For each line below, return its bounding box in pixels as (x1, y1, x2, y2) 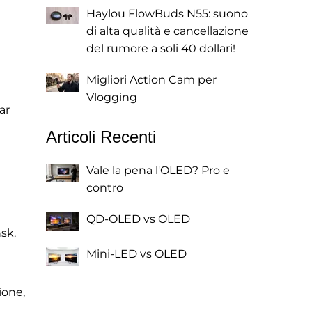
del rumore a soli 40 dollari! (86, 42, 235, 55)
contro (86, 181, 123, 194)
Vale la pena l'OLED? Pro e (86, 164, 230, 177)
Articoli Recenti (46, 127, 156, 146)
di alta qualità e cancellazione (86, 24, 249, 38)
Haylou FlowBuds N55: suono (86, 7, 248, 20)
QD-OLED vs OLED (86, 212, 190, 226)
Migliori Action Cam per (86, 73, 217, 86)
